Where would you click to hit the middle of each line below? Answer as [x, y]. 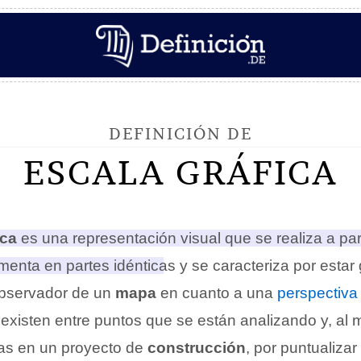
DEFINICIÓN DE [180, 133]
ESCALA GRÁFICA [180, 172]
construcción [197, 348]
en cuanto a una [217, 293]
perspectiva [317, 293]
